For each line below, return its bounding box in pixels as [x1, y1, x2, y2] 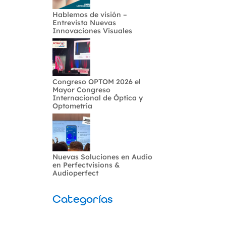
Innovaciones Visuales [52, 26, 133, 35]
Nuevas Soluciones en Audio [52, 152, 153, 161]
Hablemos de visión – [52, 10, 128, 19]
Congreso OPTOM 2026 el [52, 77, 141, 86]
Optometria [52, 101, 93, 110]
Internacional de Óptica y [52, 93, 143, 102]
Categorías [52, 194, 113, 205]
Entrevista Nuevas [52, 18, 117, 27]
